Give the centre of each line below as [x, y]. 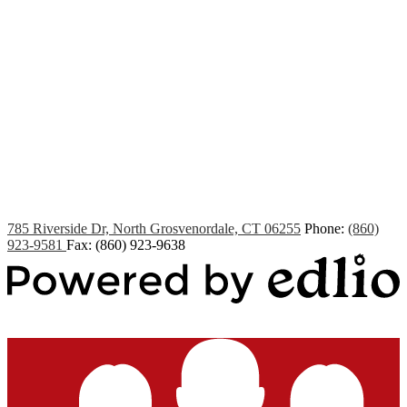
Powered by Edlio [59, 314]
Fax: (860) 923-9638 [126, 244]
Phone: [326, 228]
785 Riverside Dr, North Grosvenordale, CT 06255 [154, 228]
